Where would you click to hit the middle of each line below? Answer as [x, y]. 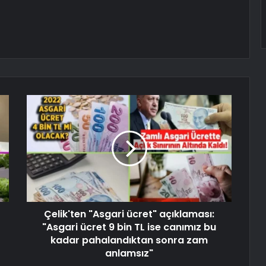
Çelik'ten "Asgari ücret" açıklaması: [129, 214]
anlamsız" [129, 254]
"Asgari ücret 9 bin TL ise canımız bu [129, 227]
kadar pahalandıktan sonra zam [129, 240]
